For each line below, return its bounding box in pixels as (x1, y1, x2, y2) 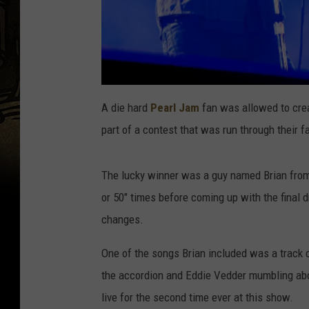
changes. (101, 212, 143, 227)
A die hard (101, 101, 150, 115)
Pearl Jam (150, 101, 199, 115)
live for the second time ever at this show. (101, 290, 293, 305)
